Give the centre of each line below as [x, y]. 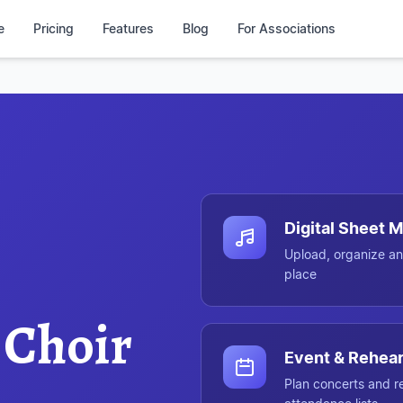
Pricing [53, 28]
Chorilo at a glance [257, 204]
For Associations [286, 28]
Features [128, 28]
